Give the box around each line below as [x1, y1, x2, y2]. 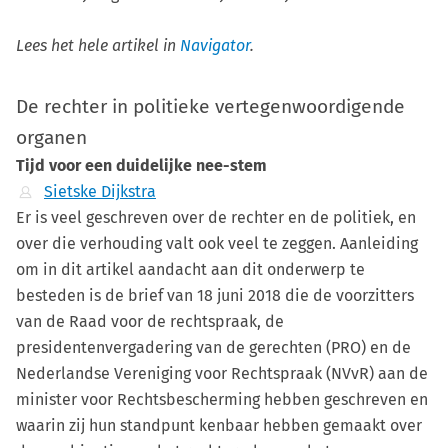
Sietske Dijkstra [43, 181, 156, 201]
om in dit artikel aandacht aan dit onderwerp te [16, 259, 365, 279]
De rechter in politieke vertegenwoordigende [16, 94, 405, 118]
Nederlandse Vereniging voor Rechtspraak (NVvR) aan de [16, 363, 428, 383]
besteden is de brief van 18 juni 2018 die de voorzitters [16, 285, 414, 305]
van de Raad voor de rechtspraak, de [16, 311, 284, 331]
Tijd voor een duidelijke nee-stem [16, 155, 267, 175]
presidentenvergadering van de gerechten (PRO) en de [16, 337, 411, 357]
